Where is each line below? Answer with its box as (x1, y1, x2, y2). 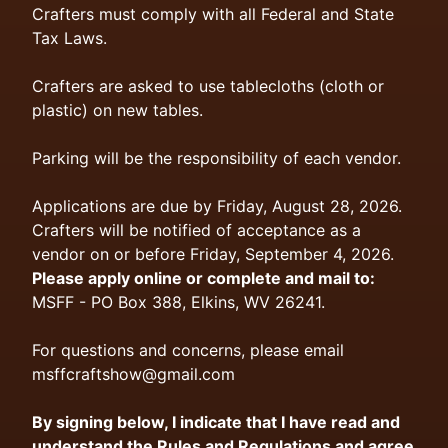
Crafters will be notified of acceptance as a (32, 220, 361, 240)
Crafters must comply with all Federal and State (32, 4, 394, 24)
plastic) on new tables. (32, 100, 203, 120)
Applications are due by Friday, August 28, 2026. (32, 196, 402, 216)
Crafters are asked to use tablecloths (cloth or (32, 76, 384, 96)
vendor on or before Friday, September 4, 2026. (32, 244, 394, 264)
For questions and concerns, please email (32, 340, 344, 360)
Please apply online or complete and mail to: (32, 268, 375, 288)
